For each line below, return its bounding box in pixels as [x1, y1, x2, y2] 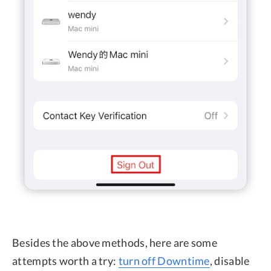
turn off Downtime [118, 253, 210, 267]
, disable [209, 253, 250, 267]
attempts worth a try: [12, 253, 119, 267]
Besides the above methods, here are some [12, 235, 217, 249]
